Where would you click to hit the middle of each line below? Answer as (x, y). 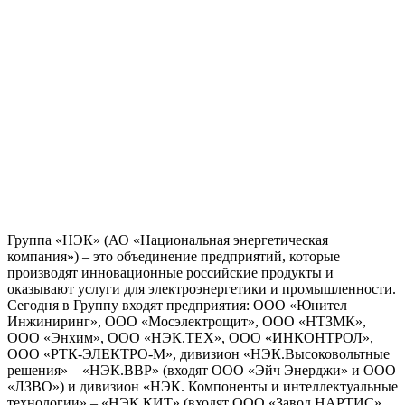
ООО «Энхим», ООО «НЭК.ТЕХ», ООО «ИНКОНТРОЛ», (190, 337)
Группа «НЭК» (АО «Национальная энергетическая (168, 240)
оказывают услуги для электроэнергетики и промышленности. (202, 288)
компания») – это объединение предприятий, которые (174, 256)
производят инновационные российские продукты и (170, 272)
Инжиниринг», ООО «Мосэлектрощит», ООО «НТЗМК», (187, 321)
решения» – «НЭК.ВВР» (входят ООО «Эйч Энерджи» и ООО (202, 370)
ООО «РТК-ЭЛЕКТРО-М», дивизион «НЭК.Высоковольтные (198, 353)
